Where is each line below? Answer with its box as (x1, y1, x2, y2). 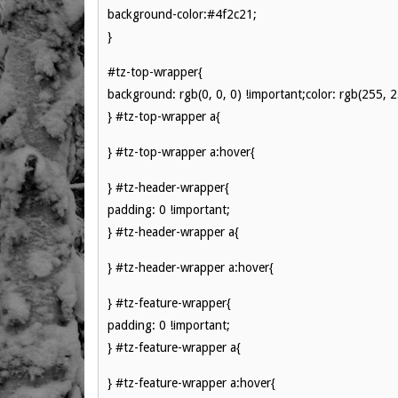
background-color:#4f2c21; (107, 7, 257, 21)
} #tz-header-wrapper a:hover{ (107, 260, 274, 275)
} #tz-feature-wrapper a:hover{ (107, 376, 275, 390)
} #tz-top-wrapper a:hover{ (107, 145, 255, 159)
